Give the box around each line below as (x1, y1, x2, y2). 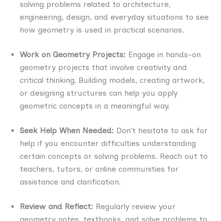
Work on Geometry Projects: (20, 50, 126, 60)
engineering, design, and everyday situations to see (20, 12, 209, 22)
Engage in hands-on (126, 50, 201, 60)
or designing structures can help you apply (20, 88, 178, 98)
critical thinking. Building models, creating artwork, (20, 75, 205, 85)
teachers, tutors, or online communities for (20, 164, 179, 174)
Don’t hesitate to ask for (116, 126, 208, 136)
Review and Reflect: (20, 202, 96, 212)
